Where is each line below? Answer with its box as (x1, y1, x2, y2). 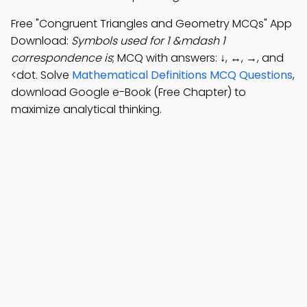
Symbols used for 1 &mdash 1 (71, 33, 225, 49)
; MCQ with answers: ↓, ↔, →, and (112, 50, 284, 66)
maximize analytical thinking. (11, 101, 162, 117)
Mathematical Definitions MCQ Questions (72, 67, 293, 83)
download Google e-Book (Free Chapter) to (11, 84, 246, 100)
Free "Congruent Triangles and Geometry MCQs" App (11, 16, 292, 32)
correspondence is (11, 50, 112, 66)
